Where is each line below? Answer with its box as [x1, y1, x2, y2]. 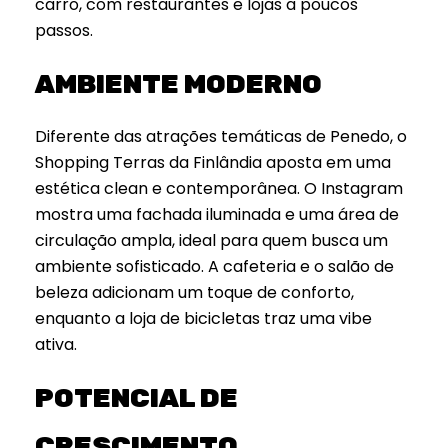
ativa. [35, 333, 77, 357]
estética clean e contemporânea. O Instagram [35, 177, 403, 201]
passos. [35, 19, 93, 42]
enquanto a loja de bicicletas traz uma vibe [35, 307, 372, 331]
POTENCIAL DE [35, 382, 238, 415]
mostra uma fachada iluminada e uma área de [35, 203, 399, 227]
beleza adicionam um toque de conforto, [35, 281, 354, 305]
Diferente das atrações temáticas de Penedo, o [35, 125, 407, 149]
